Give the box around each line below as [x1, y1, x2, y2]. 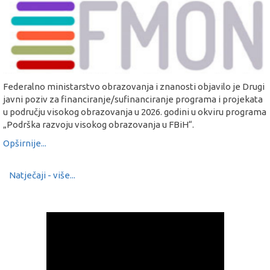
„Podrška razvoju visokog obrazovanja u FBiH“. [3, 119, 194, 130]
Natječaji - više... [9, 169, 75, 180]
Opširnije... [3, 138, 46, 149]
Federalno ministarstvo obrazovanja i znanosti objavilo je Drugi [3, 81, 265, 92]
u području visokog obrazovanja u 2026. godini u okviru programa [3, 106, 266, 117]
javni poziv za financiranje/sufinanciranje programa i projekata [3, 93, 263, 104]
